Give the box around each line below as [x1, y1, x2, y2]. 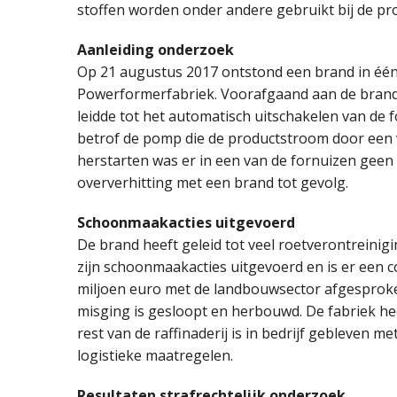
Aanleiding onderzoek [77, 39, 234, 59]
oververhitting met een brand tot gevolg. [77, 172, 348, 192]
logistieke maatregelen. [77, 345, 233, 365]
